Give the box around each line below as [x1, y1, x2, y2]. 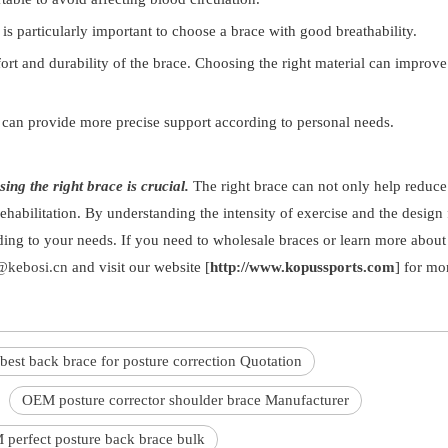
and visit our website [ [68, 259, 210, 275]
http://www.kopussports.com [210, 259, 395, 275]
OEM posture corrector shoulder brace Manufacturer [22, 392, 349, 408]
